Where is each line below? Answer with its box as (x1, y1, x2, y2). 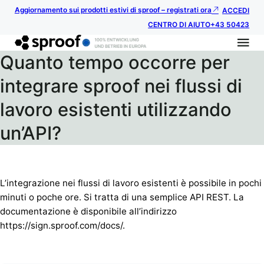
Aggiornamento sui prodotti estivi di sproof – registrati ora (14, 6, 212, 15)
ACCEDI (222, 6, 250, 15)
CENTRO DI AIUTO (148, 21, 211, 29)
